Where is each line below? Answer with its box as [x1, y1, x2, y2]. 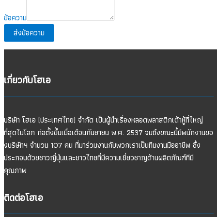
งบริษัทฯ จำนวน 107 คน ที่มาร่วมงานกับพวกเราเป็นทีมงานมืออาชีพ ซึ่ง [4, 139, 201, 151]
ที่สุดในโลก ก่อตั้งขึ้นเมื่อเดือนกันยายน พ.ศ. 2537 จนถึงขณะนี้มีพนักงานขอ [4, 126, 213, 139]
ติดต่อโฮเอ [4, 190, 43, 205]
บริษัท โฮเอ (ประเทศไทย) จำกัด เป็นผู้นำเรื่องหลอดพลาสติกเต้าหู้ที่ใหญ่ [4, 114, 203, 126]
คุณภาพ [4, 164, 27, 176]
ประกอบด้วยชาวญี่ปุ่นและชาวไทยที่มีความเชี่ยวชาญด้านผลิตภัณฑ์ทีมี [4, 152, 194, 164]
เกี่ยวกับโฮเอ [4, 72, 51, 88]
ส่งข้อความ [14, 26, 45, 39]
